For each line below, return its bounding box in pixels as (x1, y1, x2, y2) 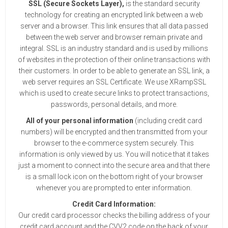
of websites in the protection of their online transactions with (18, 55, 210, 64)
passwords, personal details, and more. (50, 100, 178, 108)
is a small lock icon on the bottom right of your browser (25, 173, 203, 181)
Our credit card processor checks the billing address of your (18, 211, 210, 219)
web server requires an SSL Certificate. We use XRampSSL (22, 78, 206, 86)
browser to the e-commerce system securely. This (34, 139, 194, 147)
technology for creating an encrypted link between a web (25, 11, 203, 19)
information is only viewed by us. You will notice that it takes (19, 150, 209, 158)
